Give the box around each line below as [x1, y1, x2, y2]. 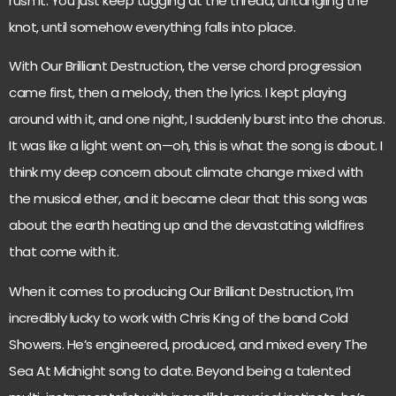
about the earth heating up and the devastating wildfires [9, 216, 363, 235]
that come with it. [9, 242, 118, 262]
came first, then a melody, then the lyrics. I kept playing [9, 83, 346, 103]
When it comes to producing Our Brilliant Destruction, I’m [9, 281, 354, 301]
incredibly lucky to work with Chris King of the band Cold [9, 308, 348, 327]
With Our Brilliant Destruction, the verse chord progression [9, 57, 362, 76]
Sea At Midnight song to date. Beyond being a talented [9, 361, 351, 380]
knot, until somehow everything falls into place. [9, 17, 295, 36]
